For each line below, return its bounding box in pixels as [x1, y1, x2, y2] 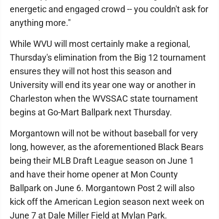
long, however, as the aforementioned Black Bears [10, 142, 203, 152]
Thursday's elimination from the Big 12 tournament [10, 52, 206, 63]
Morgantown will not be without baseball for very [10, 128, 198, 138]
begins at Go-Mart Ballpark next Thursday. [10, 107, 174, 117]
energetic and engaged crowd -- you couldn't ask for [10, 4, 208, 14]
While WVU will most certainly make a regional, [10, 39, 190, 49]
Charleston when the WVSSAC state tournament [10, 93, 198, 104]
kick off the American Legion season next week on [10, 197, 204, 207]
